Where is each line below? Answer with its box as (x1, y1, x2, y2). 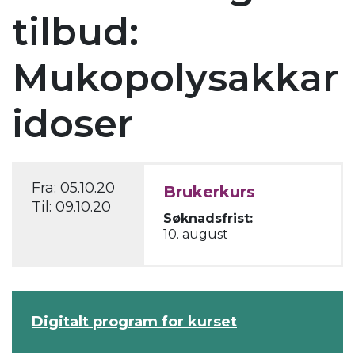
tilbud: (12, 9, 139, 55)
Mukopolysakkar (12, 55, 338, 101)
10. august (163, 227, 228, 242)
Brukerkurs (163, 182, 255, 202)
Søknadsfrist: (163, 211, 253, 227)
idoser (12, 101, 133, 147)
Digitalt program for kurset (32, 313, 237, 331)
